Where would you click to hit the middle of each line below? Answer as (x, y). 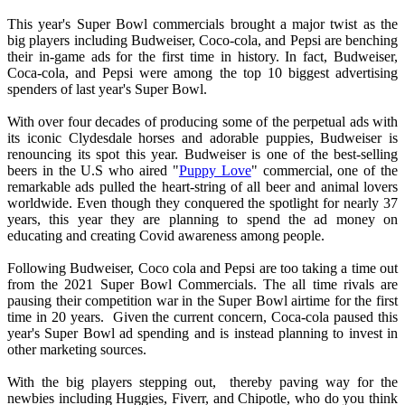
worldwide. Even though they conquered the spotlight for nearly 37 (202, 203)
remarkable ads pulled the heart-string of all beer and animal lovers (202, 187)
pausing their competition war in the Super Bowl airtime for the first (202, 301)
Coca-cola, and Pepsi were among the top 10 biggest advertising (202, 73)
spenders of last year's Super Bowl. (109, 89)
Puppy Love (215, 171)
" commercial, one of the (325, 171)
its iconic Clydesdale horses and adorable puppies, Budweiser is (202, 138)
